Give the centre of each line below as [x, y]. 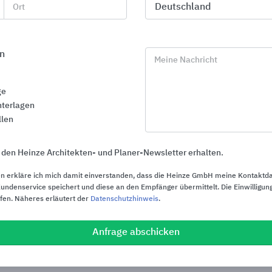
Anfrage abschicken [136, 232]
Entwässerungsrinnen [53, 210]
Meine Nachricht [186, 60]
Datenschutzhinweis [124, 199]
